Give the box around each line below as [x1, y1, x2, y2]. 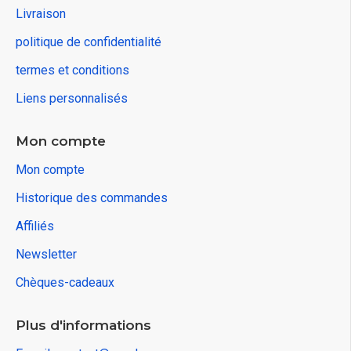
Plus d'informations [16, 317, 151, 333]
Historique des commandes [16, 190, 168, 205]
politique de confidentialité [16, 34, 161, 49]
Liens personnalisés [16, 91, 128, 106]
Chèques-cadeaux [16, 275, 114, 290]
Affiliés [16, 219, 54, 233]
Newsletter [16, 247, 77, 262]
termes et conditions [16, 63, 129, 78]
